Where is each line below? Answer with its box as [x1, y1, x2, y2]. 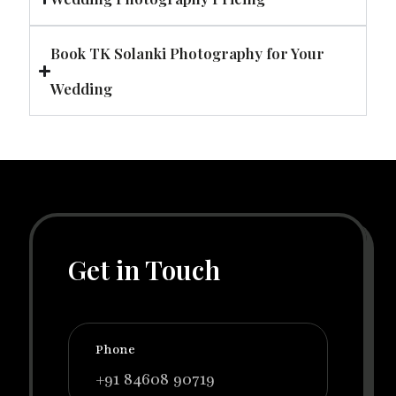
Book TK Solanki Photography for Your [50, 43, 325, 64]
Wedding [50, 79, 113, 99]
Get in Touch [68, 252, 220, 288]
